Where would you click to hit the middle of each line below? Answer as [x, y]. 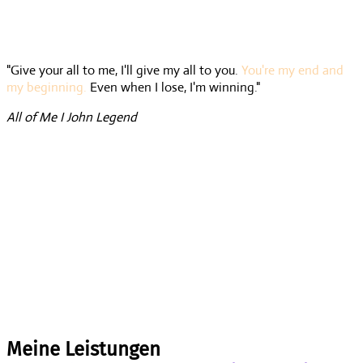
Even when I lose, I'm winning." [173, 87]
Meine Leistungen [83, 349]
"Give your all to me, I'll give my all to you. [124, 70]
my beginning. [47, 87]
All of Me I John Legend [72, 117]
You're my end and [293, 70]
